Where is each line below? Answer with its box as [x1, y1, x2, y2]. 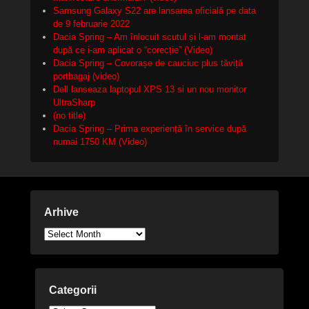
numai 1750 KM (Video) [53, 136, 147, 147]
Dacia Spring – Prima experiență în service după [53, 123, 246, 134]
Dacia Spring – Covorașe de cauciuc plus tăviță [53, 57, 243, 68]
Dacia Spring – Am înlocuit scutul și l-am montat [53, 31, 246, 42]
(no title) [53, 110, 86, 121]
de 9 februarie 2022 [53, 18, 130, 29]
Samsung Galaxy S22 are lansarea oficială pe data [53, 5, 256, 16]
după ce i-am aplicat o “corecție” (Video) [53, 44, 212, 55]
